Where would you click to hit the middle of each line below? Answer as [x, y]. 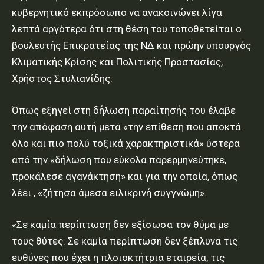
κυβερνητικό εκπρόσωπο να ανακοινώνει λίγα [117, 13]
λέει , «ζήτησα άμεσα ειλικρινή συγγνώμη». [109, 193]
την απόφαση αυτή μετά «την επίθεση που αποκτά [126, 127]
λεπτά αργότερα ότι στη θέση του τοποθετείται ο [127, 29]
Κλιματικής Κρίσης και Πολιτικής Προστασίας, [117, 62]
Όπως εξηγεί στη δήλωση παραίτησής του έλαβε [124, 110]
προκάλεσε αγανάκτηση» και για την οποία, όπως [125, 176]
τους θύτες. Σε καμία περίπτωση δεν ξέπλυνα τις [125, 241]
